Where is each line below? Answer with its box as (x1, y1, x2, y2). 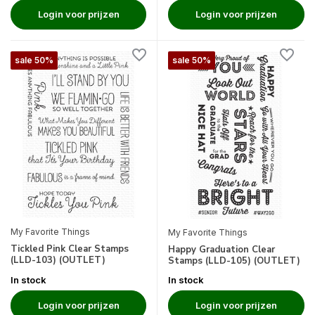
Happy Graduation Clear (168, 243, 275, 257)
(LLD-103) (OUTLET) (11, 253, 105, 266)
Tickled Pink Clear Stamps (11, 242, 129, 255)
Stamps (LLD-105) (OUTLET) (168, 255, 300, 268)
